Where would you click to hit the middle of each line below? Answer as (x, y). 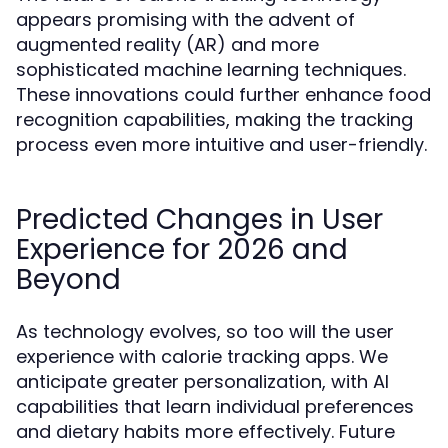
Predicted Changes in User (199, 219)
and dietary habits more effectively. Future (205, 431)
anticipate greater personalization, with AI (202, 381)
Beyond (68, 279)
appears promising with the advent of (185, 19)
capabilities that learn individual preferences (215, 406)
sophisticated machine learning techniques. (211, 69)
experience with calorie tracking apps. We (202, 356)
